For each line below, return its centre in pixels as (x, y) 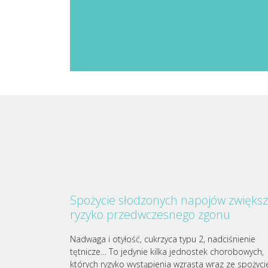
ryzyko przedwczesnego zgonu (150, 215)
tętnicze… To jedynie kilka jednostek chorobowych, (167, 252)
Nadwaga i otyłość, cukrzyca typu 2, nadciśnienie (163, 239)
